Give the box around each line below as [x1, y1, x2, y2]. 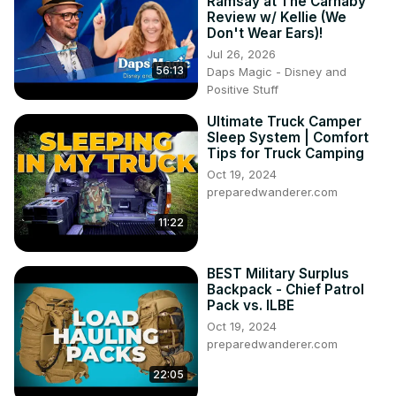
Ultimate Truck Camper [207, 113, 362, 131]
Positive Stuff [207, 82, 278, 97]
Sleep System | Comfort [207, 129, 369, 147]
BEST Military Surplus [207, 265, 349, 283]
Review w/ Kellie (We [207, 9, 346, 27]
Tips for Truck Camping [207, 145, 364, 163]
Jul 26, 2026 [207, 47, 276, 62]
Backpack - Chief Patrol [207, 281, 364, 299]
